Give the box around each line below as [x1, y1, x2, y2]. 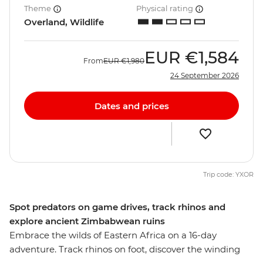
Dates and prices [94, 100, 169, 112]
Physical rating [136, 4, 195, 14]
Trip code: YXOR [203, 170, 254, 179]
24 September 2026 [170, 71, 239, 80]
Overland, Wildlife [24, 16, 104, 28]
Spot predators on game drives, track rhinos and [9, 201, 225, 213]
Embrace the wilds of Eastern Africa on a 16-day [9, 230, 217, 241]
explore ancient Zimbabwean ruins [9, 215, 165, 227]
